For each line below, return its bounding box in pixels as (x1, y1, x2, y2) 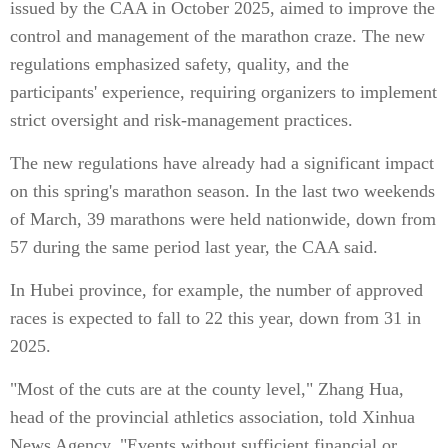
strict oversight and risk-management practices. (10, 110, 353, 130)
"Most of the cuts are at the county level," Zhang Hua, (10, 379, 404, 399)
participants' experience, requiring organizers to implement (10, 82, 437, 102)
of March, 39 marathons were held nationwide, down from (10, 209, 436, 229)
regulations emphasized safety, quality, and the (10, 54, 349, 74)
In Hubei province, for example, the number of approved (10, 280, 423, 300)
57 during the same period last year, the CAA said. (10, 237, 378, 257)
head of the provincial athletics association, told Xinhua (10, 407, 415, 427)
